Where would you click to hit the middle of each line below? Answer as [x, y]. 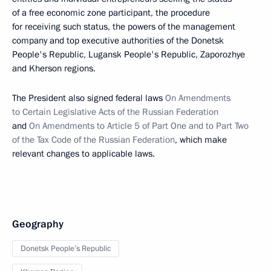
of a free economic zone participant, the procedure [111, 13]
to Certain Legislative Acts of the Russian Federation [115, 112]
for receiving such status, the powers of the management [124, 27]
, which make [201, 140]
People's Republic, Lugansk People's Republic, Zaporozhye [129, 54]
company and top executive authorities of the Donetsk [118, 41]
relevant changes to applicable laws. [83, 154]
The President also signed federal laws [89, 98]
